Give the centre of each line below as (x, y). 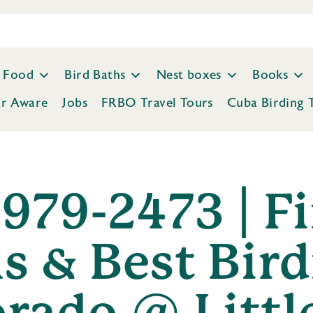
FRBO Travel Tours (157, 103)
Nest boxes (189, 75)
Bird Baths (95, 75)
